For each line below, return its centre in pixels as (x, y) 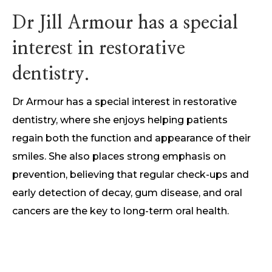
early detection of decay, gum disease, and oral (127, 193)
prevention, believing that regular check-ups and (131, 175)
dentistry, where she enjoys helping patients (120, 120)
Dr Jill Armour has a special (125, 23)
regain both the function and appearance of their (131, 138)
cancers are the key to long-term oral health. (121, 211)
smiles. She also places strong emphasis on (119, 156)
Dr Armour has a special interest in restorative (124, 102)
